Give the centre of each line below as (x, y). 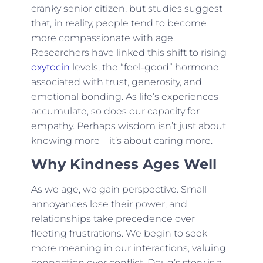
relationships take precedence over (113, 219)
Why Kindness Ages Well (124, 164)
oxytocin (50, 67)
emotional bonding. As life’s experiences (124, 96)
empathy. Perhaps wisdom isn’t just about (128, 126)
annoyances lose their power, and (109, 204)
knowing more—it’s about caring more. (122, 140)
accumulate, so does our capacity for (115, 111)
